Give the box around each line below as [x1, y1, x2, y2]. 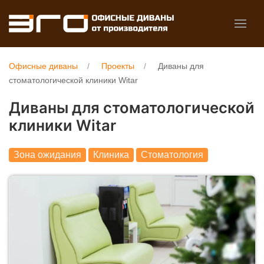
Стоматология [141, 150, 203, 160]
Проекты [101, 61, 134, 71]
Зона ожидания [14, 150, 81, 160]
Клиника [93, 150, 129, 160]
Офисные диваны [9, 61, 78, 71]
